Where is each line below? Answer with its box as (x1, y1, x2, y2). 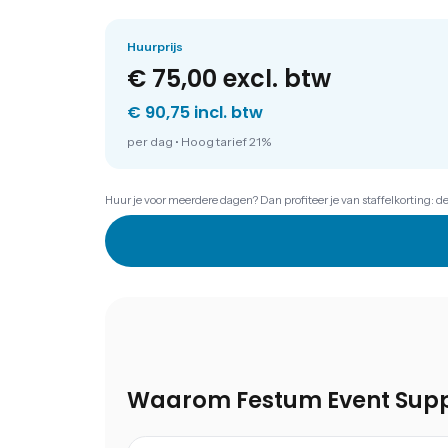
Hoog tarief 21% (180, 133, 272, 149)
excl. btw (216, 62, 331, 96)
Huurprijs (126, 39, 183, 55)
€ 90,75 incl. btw (126, 101, 263, 125)
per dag (126, 133, 173, 149)
